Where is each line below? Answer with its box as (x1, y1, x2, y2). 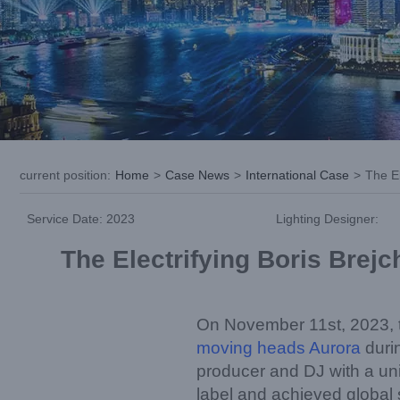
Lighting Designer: (275, 212, 379, 226)
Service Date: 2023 (27, 212, 135, 226)
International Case (246, 168, 349, 182)
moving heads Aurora (196, 338, 361, 357)
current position (20, 168, 107, 182)
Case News (165, 168, 229, 182)
